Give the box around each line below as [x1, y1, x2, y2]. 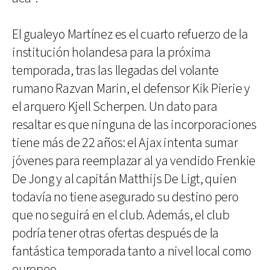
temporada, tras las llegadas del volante [12, 62, 219, 80]
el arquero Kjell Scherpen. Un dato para [12, 98, 218, 116]
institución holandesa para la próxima [12, 44, 211, 61]
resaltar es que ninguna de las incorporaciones [12, 116, 257, 134]
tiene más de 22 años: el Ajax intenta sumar [12, 134, 238, 152]
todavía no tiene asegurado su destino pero [12, 189, 239, 206]
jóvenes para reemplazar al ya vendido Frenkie [12, 152, 256, 170]
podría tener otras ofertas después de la [12, 225, 219, 242]
